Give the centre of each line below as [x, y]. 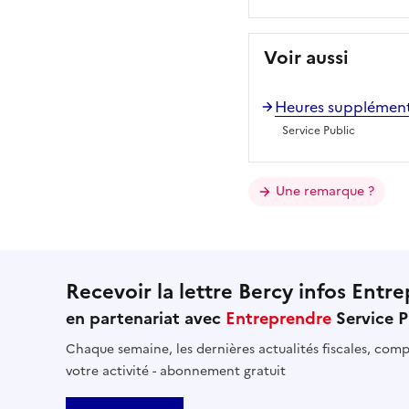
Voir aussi [306, 57]
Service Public [319, 130]
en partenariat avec [146, 318]
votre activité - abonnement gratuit [176, 371]
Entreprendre [278, 318]
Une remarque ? [325, 191]
